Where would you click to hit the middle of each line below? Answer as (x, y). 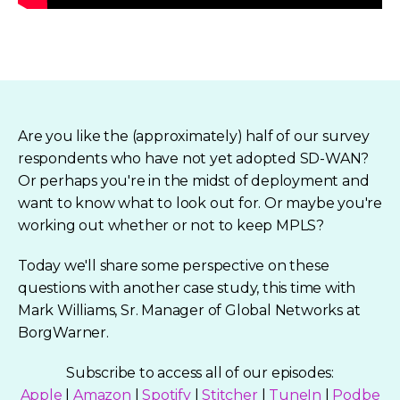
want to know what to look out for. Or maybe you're (200, 203)
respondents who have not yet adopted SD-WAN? (194, 158)
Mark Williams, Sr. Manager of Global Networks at (189, 310)
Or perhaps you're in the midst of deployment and (194, 180)
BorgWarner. (63, 332)
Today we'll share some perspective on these (174, 265)
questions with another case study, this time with (187, 287)
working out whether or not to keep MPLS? (171, 225)
